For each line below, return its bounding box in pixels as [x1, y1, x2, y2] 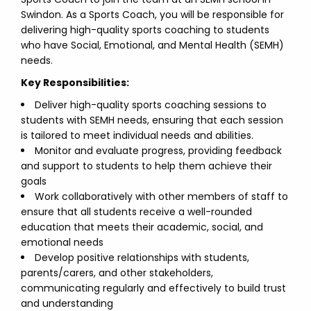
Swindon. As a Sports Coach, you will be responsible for [21, 8, 284, 22]
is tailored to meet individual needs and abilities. [21, 128, 253, 142]
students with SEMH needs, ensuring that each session [21, 113, 283, 127]
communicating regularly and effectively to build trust [21, 281, 286, 295]
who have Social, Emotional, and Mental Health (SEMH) [21, 38, 284, 52]
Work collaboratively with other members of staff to [35, 190, 288, 203]
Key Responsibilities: [21, 76, 129, 90]
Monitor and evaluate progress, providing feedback [35, 144, 282, 158]
